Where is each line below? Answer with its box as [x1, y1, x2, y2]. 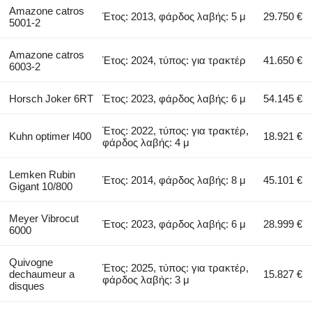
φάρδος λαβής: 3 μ [102, 273, 190, 286]
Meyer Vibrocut [8, 212, 79, 224]
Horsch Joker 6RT [8, 92, 93, 104]
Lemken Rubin [8, 168, 75, 180]
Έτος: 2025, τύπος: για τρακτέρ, [102, 261, 249, 274]
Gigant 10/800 [8, 180, 72, 192]
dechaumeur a [8, 267, 75, 280]
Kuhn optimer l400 [8, 130, 91, 142]
